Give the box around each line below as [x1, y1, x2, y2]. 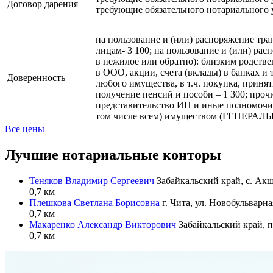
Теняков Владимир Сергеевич [29, 175, 157, 186]
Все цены [5, 123, 44, 134]
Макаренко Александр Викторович [29, 219, 179, 230]
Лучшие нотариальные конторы [5, 146, 221, 163]
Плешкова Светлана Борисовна [29, 197, 162, 208]
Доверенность [7, 72, 65, 83]
